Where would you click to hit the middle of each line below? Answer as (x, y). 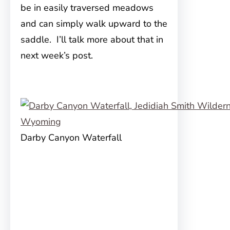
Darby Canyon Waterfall (71, 138)
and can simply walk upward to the (94, 24)
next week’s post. (57, 56)
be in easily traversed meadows (87, 8)
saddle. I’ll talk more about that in (92, 40)
